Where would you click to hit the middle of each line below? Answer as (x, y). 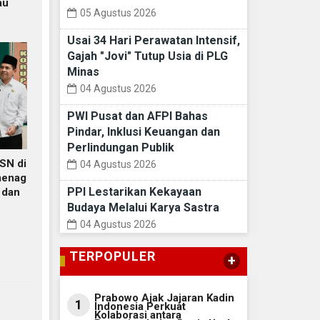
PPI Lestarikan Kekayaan (134, 192)
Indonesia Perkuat (140, 307)
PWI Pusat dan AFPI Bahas (137, 116)
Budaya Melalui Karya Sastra (143, 208)
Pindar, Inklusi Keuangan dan (143, 132)
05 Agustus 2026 (118, 13)
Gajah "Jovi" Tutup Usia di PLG (147, 56)
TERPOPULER (112, 256)
